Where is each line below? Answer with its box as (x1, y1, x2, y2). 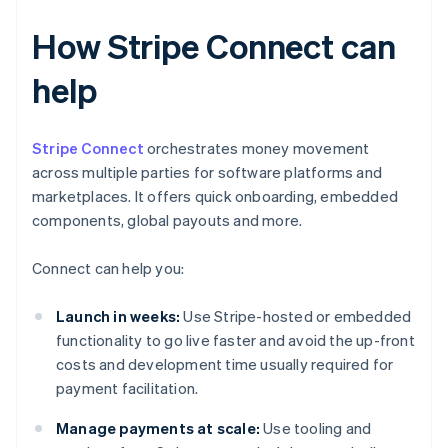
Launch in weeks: (56, 306, 181, 327)
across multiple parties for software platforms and (32, 162, 383, 183)
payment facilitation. (56, 378, 199, 399)
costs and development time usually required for (56, 354, 394, 375)
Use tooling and (260, 418, 372, 439)
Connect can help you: (32, 258, 185, 279)
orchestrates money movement (143, 138, 370, 159)
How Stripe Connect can (32, 24, 396, 68)
